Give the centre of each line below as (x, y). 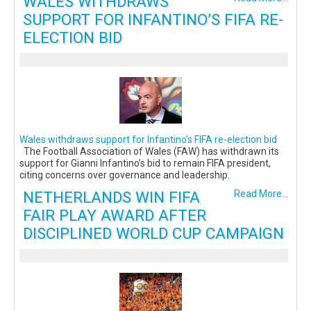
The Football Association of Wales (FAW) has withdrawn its (149, 152)
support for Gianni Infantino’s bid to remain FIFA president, (145, 163)
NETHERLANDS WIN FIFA (111, 197)
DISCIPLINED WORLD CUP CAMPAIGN (153, 234)
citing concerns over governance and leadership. (125, 175)
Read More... (261, 194)
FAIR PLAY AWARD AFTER (115, 216)
